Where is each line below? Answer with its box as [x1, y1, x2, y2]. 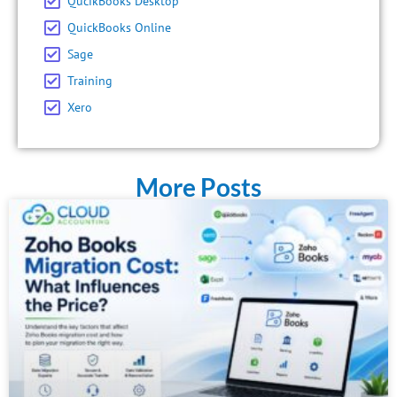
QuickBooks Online [67, 19, 171, 36]
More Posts [136, 171, 261, 202]
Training [67, 73, 113, 90]
